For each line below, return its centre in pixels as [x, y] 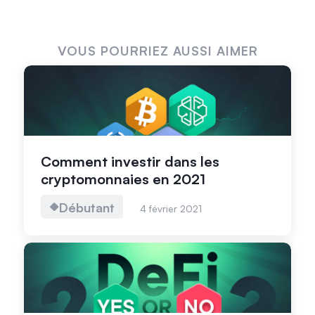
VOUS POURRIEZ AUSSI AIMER [157, 50]
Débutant [86, 207]
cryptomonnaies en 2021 [123, 179]
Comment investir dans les [130, 161]
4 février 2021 [171, 208]
